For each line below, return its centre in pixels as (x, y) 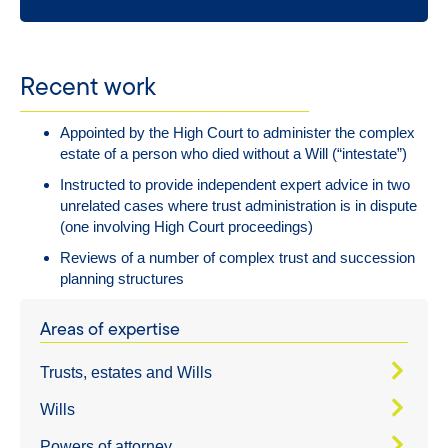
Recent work (88, 85)
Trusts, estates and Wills (126, 372)
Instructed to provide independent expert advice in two (235, 184)
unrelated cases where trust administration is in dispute (238, 205)
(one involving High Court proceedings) (186, 226)
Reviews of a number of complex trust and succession (237, 257)
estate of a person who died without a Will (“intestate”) (233, 153)
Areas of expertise (110, 328)
